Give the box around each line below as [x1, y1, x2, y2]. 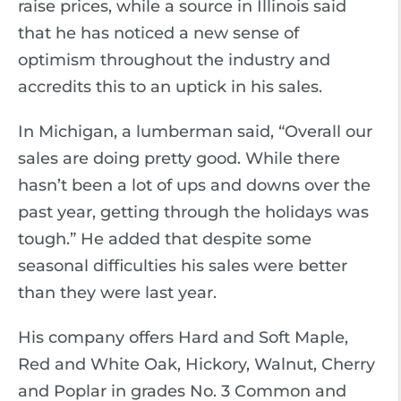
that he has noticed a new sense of [18, 23, 299, 43]
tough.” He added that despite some [18, 229, 311, 249]
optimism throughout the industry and [18, 50, 330, 70]
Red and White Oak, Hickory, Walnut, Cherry [18, 354, 375, 374]
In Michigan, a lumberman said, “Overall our [18, 122, 372, 141]
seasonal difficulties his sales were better [18, 256, 347, 276]
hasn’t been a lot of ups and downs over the [18, 175, 371, 195]
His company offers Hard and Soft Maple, [18, 328, 348, 347]
